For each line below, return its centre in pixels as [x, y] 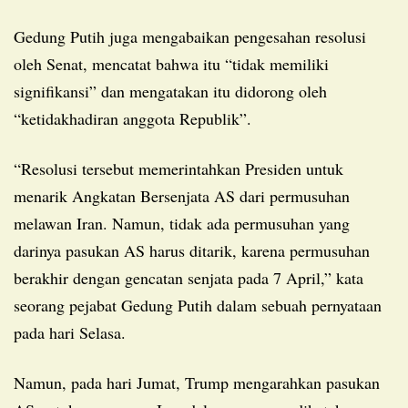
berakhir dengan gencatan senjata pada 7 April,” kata [189, 277]
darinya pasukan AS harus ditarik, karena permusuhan [192, 250]
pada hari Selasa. [70, 332]
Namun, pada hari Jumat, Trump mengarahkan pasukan [20, 382]
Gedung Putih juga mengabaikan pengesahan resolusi [20, 36]
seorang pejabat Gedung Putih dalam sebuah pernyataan [198, 305]
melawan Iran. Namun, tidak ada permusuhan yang [182, 223]
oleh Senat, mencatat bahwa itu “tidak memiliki [171, 63]
